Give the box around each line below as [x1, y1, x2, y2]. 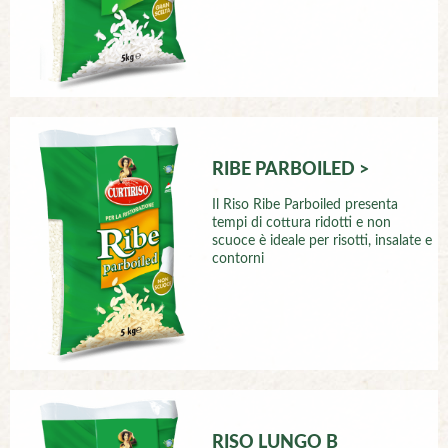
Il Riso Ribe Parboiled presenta [212, 197, 399, 212]
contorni [212, 251, 265, 266]
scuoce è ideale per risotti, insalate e [212, 233, 433, 248]
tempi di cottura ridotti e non [212, 215, 392, 230]
